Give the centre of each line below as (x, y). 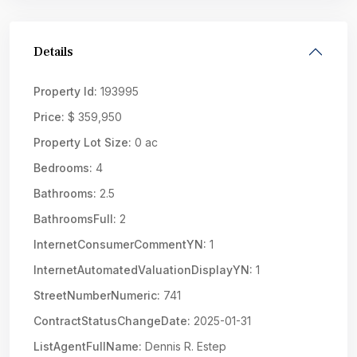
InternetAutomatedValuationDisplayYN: (143, 270)
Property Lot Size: (82, 142)
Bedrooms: (63, 168)
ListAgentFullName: (88, 346)
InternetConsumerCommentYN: (120, 244)
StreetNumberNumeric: (97, 295)
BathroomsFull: (75, 219)
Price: (49, 117)
